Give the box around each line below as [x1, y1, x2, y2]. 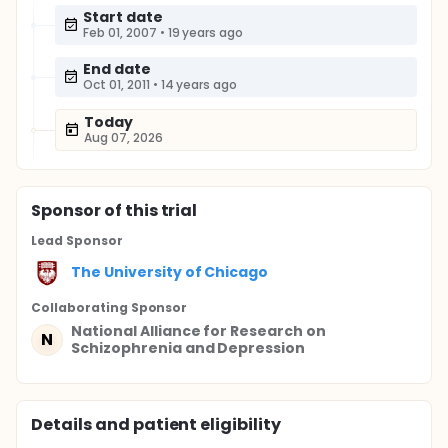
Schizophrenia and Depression [71, 338, 306, 358]
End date [83, 59, 151, 79]
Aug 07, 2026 [84, 129, 163, 146]
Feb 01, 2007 [83, 24, 157, 41]
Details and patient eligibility [31, 413, 282, 436]
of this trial [100, 199, 198, 222]
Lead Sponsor [31, 232, 123, 249]
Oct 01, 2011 [83, 76, 150, 93]
